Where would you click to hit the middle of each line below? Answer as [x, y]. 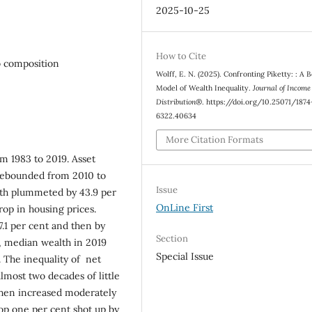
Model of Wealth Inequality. [205, 87]
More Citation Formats [215, 140]
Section [172, 238]
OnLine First [185, 207]
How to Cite [181, 56]
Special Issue [185, 256]
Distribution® [179, 101]
